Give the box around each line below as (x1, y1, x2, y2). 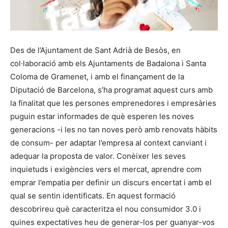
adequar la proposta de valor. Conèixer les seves (10, 151, 186, 161)
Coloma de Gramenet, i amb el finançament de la (10, 72, 184, 82)
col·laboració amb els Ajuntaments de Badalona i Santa (10, 59, 206, 69)
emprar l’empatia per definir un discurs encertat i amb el (10, 178, 212, 188)
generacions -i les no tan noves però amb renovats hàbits (10, 125, 217, 135)
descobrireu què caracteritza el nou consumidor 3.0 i (10, 204, 201, 214)
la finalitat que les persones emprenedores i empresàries (10, 98, 216, 108)
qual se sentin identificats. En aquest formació (10, 191, 176, 201)
